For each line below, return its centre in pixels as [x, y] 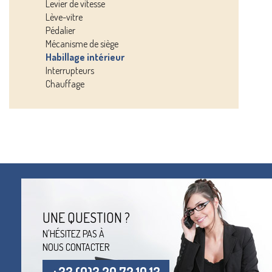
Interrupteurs [70, 70]
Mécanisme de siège [82, 44]
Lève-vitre [64, 17]
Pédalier [60, 30]
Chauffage [65, 84]
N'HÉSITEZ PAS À [73, 234]
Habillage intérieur [85, 57]
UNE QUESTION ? [86, 217]
